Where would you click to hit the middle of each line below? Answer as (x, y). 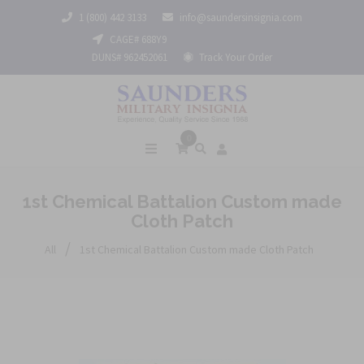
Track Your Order (234, 57)
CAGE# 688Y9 (137, 39)
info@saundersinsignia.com (241, 17)
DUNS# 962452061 (130, 57)
